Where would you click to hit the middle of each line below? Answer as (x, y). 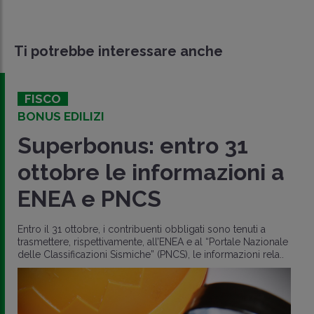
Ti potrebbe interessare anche (118, 51)
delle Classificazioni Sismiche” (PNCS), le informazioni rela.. (151, 254)
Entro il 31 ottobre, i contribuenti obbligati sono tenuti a (142, 229)
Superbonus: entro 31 (133, 145)
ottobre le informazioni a (151, 172)
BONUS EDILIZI (61, 116)
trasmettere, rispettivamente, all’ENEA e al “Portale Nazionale (153, 241)
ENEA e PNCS (89, 198)
